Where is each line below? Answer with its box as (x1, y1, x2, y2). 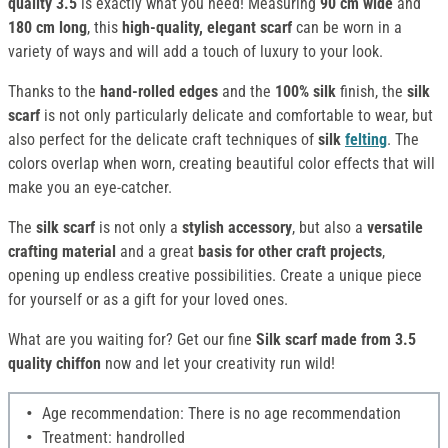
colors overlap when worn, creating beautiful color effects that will (8, 154, 435, 174)
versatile (367, 218, 423, 238)
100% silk (275, 82, 336, 102)
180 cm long (8, 18, 87, 38)
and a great (116, 242, 198, 262)
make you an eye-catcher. (8, 178, 172, 198)
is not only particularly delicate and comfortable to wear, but (44, 106, 433, 126)
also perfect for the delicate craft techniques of (8, 130, 318, 150)
